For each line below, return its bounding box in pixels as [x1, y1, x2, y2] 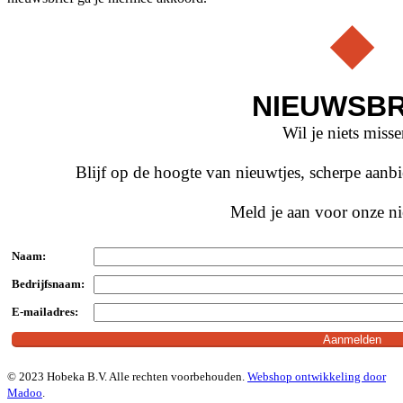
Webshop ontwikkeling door [247, 370, 386, 384]
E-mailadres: [12, 305, 78, 319]
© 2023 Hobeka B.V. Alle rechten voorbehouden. [7, 370, 247, 384]
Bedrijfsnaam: [12, 277, 85, 291]
